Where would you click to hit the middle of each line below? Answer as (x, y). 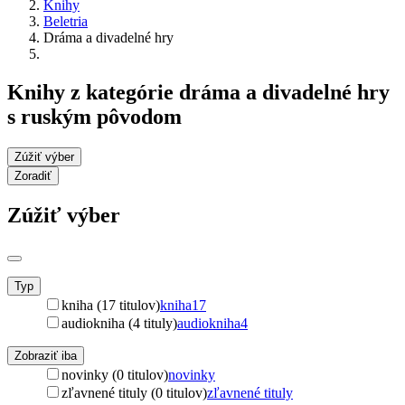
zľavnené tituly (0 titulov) (134, 392)
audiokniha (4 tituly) (119, 323)
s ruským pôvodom (94, 116)
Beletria (66, 21)
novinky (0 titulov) (115, 374)
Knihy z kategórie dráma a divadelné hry (198, 92)
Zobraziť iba (46, 355)
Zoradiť (33, 175)
